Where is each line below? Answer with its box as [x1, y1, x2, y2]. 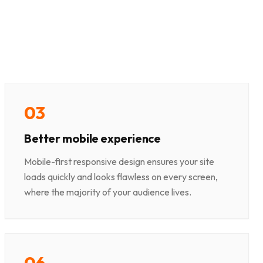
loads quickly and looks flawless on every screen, [24, 171, 218, 183]
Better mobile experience [24, 131, 161, 146]
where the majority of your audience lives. [24, 186, 191, 198]
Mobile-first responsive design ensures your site [24, 156, 214, 168]
